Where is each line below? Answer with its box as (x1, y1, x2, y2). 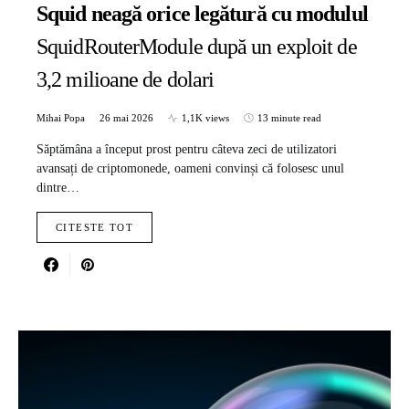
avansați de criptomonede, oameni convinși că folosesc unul (37, 162, 344, 176)
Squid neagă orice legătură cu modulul (37, 2, 368, 26)
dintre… (37, 181, 79, 195)
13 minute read (257, 112, 321, 124)
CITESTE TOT (56, 222, 134, 234)
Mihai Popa (37, 112, 85, 124)
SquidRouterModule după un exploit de (37, 35, 357, 59)
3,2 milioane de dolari (37, 68, 215, 92)
